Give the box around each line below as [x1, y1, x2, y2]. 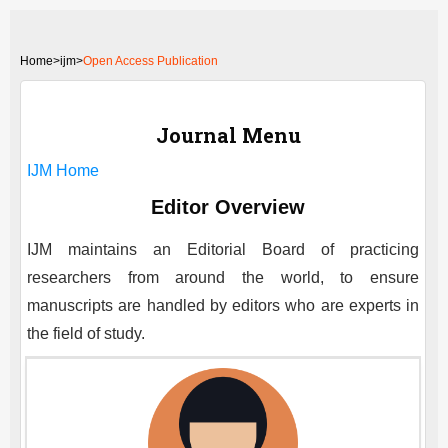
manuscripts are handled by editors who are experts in [27, 297, 419, 314]
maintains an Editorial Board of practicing [68, 241, 419, 258]
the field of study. [27, 325, 145, 342]
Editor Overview [151, 196, 305, 218]
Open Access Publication [83, 54, 218, 68]
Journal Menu [155, 122, 301, 148]
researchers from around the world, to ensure [27, 269, 419, 286]
